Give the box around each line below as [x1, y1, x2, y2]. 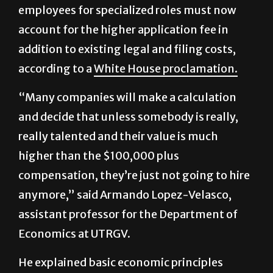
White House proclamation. [94, 32, 238, 46]
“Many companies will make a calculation [18, 60, 236, 75]
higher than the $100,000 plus [18, 119, 179, 133]
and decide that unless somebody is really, [18, 80, 238, 94]
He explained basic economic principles [18, 225, 223, 240]
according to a [18, 32, 94, 46]
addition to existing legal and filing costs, [18, 12, 236, 27]
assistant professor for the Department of [18, 177, 238, 192]
